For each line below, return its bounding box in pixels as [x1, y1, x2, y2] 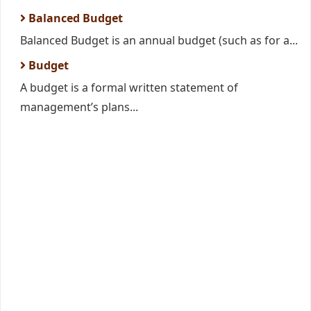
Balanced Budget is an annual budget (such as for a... [20, 33, 298, 48]
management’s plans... [20, 99, 138, 115]
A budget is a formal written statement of [20, 80, 238, 95]
